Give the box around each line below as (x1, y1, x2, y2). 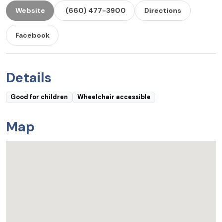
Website (15, 6, 45, 15)
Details (6, 68, 52, 86)
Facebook (15, 30, 50, 40)
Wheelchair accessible (77, 93, 151, 102)
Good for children (10, 93, 68, 102)
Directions (144, 6, 181, 15)
